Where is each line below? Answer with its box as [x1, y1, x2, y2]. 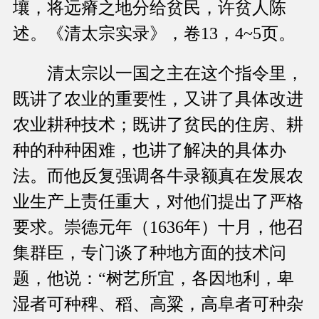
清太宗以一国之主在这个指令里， [13, 64, 303, 83]
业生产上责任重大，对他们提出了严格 [13, 192, 303, 211]
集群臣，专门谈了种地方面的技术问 [13, 244, 286, 263]
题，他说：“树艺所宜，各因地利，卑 [13, 269, 294, 288]
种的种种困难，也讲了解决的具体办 [13, 141, 286, 160]
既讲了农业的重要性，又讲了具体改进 [13, 90, 303, 109]
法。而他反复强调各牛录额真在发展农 [13, 167, 303, 186]
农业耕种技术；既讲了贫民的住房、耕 [13, 115, 303, 135]
